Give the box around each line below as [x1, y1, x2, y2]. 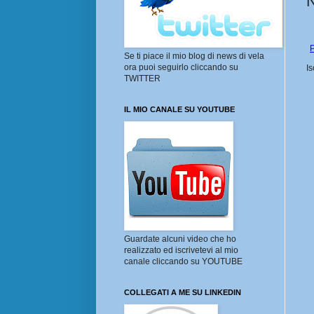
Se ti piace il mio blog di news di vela [124, 51, 264, 62]
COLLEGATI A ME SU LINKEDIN [124, 288, 241, 297]
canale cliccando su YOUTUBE [124, 257, 243, 267]
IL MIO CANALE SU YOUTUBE [124, 105, 235, 114]
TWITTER [124, 74, 161, 84]
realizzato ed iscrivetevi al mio [124, 245, 238, 256]
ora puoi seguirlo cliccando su [124, 62, 238, 73]
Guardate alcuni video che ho [124, 234, 236, 245]
